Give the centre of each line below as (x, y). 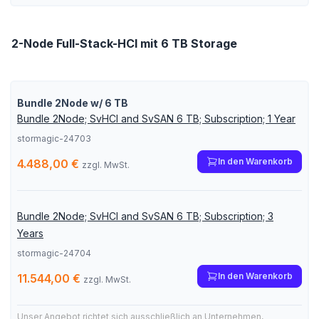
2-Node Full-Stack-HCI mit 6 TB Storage (124, 43)
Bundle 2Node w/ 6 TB (73, 103)
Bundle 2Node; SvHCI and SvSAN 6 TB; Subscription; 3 (145, 216)
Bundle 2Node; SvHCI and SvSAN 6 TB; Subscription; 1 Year (156, 119)
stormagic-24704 (54, 253)
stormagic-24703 (54, 138)
